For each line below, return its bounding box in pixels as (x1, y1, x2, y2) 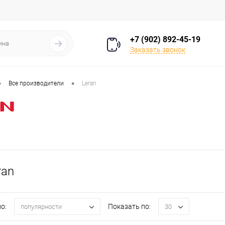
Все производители (9, 80, 64, 87)
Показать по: (108, 202, 151, 211)
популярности (21, 202, 62, 210)
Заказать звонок (130, 45, 185, 54)
